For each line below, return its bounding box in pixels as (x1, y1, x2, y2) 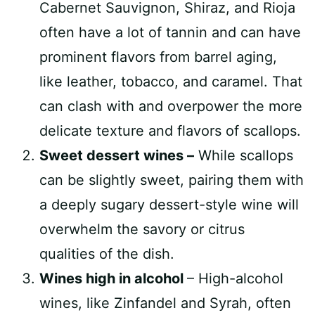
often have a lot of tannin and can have (39, 24, 301, 41)
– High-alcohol (187, 270, 283, 287)
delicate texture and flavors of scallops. (39, 122, 301, 139)
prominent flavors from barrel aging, (39, 49, 277, 65)
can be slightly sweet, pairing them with (39, 172, 304, 188)
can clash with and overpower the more (39, 98, 302, 115)
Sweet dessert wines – (39, 147, 194, 164)
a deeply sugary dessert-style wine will (39, 196, 299, 213)
